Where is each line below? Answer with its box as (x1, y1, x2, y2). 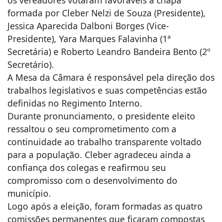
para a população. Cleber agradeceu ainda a (7, 148, 191, 161)
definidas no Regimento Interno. (7, 97, 142, 109)
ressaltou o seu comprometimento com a (7, 122, 176, 135)
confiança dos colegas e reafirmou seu (7, 161, 166, 173)
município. (7, 187, 51, 199)
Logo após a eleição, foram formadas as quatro (7, 200, 203, 212)
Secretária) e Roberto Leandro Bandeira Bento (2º (7, 45, 211, 57)
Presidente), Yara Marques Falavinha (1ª (7, 32, 170, 45)
